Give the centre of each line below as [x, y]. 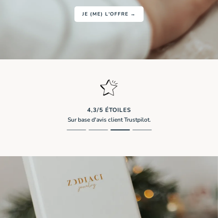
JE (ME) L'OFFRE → [109, 14]
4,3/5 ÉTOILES [109, 110]
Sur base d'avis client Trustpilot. [109, 120]
